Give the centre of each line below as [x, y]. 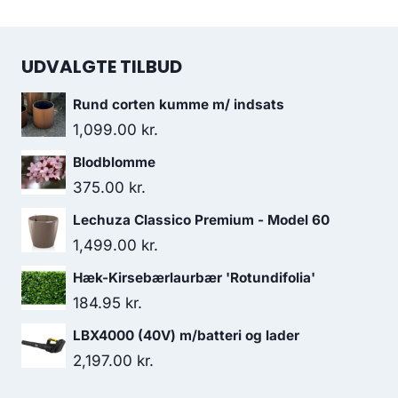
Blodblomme [114, 162]
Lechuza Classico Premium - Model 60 [201, 220]
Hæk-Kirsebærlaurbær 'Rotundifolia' [194, 278]
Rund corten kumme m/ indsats [179, 104]
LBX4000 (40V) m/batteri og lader [186, 335]
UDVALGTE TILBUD [102, 67]
